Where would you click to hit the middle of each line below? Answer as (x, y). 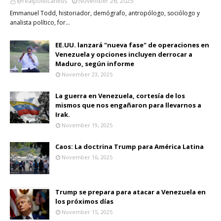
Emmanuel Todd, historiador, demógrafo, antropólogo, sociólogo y (105, 13)
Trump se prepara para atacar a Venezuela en (130, 192)
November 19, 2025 (87, 125)
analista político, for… (40, 22)
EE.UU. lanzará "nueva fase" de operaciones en (132, 45)
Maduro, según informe (95, 63)
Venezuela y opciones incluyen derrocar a (124, 54)
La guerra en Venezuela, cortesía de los (120, 95)
